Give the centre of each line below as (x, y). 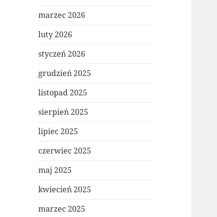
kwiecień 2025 (65, 190)
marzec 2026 (62, 15)
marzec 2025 (62, 209)
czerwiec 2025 (65, 151)
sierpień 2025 (63, 112)
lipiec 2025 (58, 132)
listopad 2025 (63, 93)
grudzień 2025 (65, 73)
